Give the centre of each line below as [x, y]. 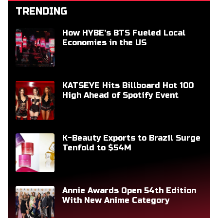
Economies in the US [104, 42]
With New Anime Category [116, 200]
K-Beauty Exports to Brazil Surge [131, 138]
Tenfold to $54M [97, 147]
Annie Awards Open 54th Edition [129, 190]
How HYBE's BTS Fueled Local [124, 33]
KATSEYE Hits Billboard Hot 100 [128, 85]
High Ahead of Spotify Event [120, 95]
